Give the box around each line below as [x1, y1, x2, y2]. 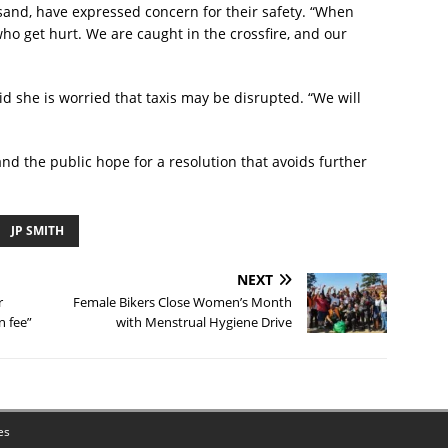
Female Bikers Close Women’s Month [73, 293, 293, 312]
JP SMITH [11, 222, 64, 240]
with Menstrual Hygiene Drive [116, 313, 293, 332]
